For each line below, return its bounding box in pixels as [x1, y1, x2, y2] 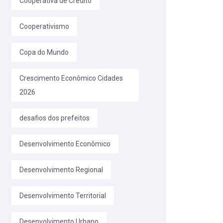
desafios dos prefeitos [19, 114, 90, 122]
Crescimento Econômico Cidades [19, 74, 123, 83]
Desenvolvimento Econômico [19, 140, 111, 148]
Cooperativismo [19, 22, 69, 31]
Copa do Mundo [19, 48, 69, 57]
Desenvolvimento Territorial [19, 192, 106, 200]
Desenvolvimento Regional [19, 166, 103, 174]
